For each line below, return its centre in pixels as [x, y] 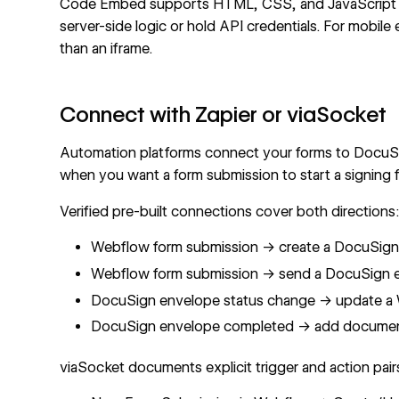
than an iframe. [106, 48]
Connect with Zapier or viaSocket [224, 114]
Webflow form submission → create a [213, 248]
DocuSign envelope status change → [214, 300]
